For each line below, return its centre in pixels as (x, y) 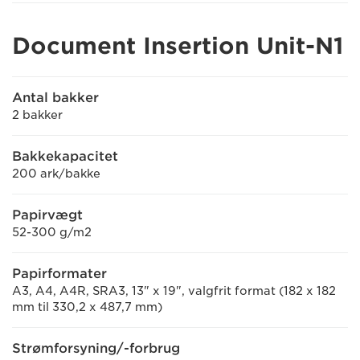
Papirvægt (47, 215)
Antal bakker (55, 98)
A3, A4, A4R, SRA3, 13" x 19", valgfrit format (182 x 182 (174, 291)
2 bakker (37, 115)
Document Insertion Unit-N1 (178, 46)
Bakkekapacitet (65, 156)
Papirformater (59, 274)
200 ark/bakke (56, 174)
